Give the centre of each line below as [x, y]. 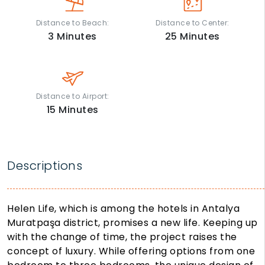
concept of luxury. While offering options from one [131, 251]
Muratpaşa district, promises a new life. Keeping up [132, 223]
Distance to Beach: [72, 23]
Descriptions [45, 166]
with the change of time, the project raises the [122, 237]
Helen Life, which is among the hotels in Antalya [123, 209]
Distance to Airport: [72, 96]
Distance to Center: [193, 23]
